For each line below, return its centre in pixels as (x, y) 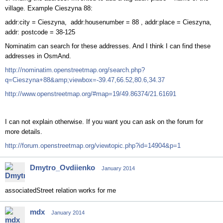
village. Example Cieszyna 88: (49, 8)
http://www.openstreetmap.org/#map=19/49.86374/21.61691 (91, 94)
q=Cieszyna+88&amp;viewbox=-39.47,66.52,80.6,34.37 (85, 80)
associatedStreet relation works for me (60, 190)
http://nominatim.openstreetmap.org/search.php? (75, 70)
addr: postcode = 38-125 (40, 32)
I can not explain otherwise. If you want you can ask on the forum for (104, 122)
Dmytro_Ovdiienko (62, 167)
